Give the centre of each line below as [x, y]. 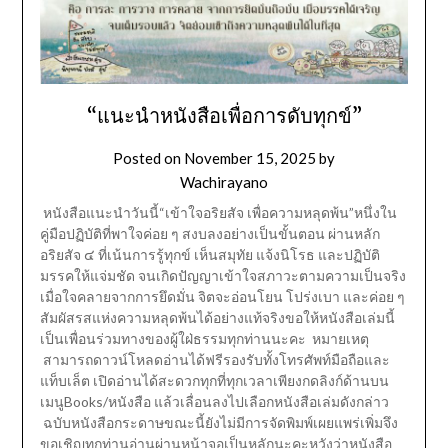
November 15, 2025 [250, 157]
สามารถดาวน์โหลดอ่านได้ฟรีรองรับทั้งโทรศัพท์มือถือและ [214, 359]
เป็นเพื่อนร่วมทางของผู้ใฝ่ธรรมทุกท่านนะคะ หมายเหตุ [204, 338]
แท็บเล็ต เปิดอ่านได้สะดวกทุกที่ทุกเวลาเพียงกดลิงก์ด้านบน [214, 380]
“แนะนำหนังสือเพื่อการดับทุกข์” [224, 115]
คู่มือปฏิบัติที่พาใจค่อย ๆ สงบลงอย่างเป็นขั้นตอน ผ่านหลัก [209, 233]
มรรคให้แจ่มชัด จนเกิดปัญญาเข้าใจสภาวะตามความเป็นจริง [222, 275]
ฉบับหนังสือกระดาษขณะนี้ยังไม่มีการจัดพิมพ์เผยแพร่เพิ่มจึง [218, 422]
